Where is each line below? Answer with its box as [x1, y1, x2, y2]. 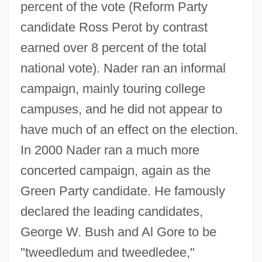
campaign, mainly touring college [20, 81, 205, 96]
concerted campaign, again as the [20, 163, 211, 178]
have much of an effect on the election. [20, 122, 238, 137]
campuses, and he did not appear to [20, 101, 222, 116]
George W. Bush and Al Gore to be [20, 224, 216, 239]
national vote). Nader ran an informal [20, 60, 226, 75]
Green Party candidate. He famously [20, 183, 225, 198]
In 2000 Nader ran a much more [20, 142, 199, 157]
